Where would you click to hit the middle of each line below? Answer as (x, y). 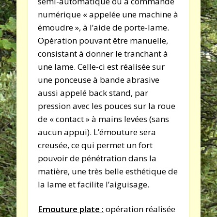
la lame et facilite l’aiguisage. (94, 184)
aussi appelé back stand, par (93, 93)
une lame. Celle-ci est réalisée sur (101, 66)
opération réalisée (140, 209)
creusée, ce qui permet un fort (95, 145)
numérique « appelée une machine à (108, 14)
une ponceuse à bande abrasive (99, 79)
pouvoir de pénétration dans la (97, 158)
